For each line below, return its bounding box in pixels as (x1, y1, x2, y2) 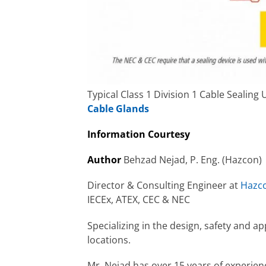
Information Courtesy (87, 128, 190, 141)
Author (87, 153, 121, 167)
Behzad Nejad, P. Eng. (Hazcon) (121, 153, 262, 167)
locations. (87, 233, 133, 246)
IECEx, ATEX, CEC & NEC (87, 193, 190, 207)
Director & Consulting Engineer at (87, 179, 240, 192)
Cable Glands (87, 102, 149, 115)
